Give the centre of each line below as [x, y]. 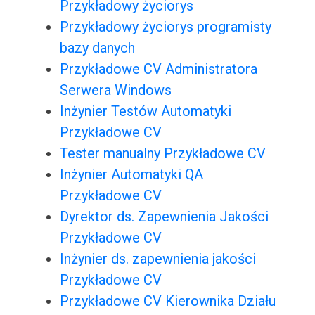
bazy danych [97, 48]
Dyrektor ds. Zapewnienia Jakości [164, 217]
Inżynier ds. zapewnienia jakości [157, 259]
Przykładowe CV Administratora [158, 69]
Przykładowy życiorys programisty [165, 27]
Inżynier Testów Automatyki [145, 111]
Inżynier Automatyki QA [131, 175]
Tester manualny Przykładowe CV [162, 154]
